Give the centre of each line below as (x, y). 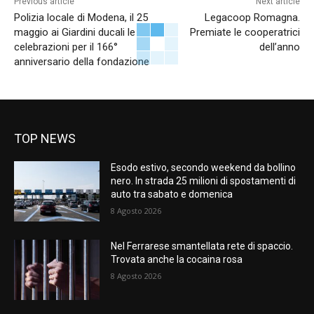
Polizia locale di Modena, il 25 (81, 18)
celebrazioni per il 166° (66, 47)
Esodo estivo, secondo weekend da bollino (204, 168)
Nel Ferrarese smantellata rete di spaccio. (202, 246)
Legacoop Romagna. (252, 18)
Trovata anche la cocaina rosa (177, 259)
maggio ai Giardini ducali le (75, 33)
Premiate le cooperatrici (245, 33)
